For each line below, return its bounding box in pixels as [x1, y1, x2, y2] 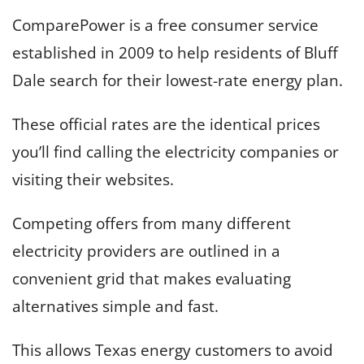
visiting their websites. [12, 168, 174, 190]
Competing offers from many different [12, 212, 291, 234]
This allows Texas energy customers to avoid [12, 339, 333, 361]
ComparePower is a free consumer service [12, 14, 318, 36]
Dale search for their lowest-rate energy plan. [12, 69, 343, 91]
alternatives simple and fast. [12, 295, 219, 317]
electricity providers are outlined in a [12, 240, 280, 262]
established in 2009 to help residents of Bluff [12, 41, 338, 63]
